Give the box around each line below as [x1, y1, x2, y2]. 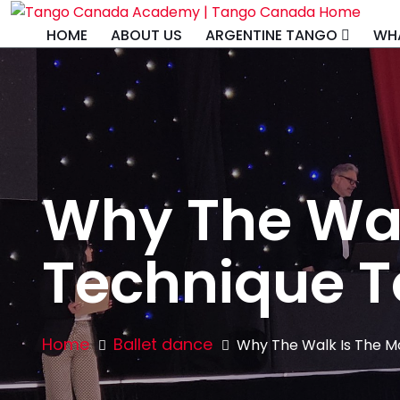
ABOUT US [111, 24, 182, 46]
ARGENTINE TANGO [205, 24, 337, 46]
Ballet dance [113, 333, 212, 356]
